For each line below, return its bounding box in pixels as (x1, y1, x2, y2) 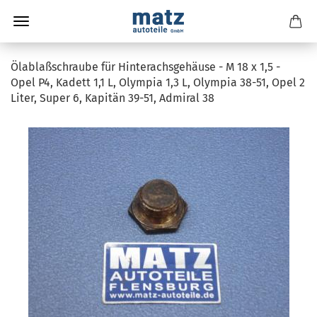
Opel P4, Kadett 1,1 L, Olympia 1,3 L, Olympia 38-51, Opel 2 (11, 76, 305, 89)
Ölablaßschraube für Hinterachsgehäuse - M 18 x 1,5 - (11, 60, 280, 74)
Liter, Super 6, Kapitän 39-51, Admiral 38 (11, 91, 214, 105)
